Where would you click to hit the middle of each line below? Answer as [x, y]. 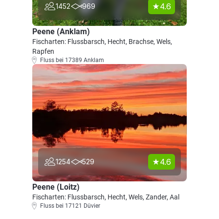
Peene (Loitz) [56, 187]
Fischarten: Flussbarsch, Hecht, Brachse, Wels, [102, 42]
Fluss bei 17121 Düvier [70, 206]
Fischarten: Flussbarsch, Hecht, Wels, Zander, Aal [106, 197]
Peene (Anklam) [61, 32]
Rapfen [43, 51]
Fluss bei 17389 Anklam [72, 60]
